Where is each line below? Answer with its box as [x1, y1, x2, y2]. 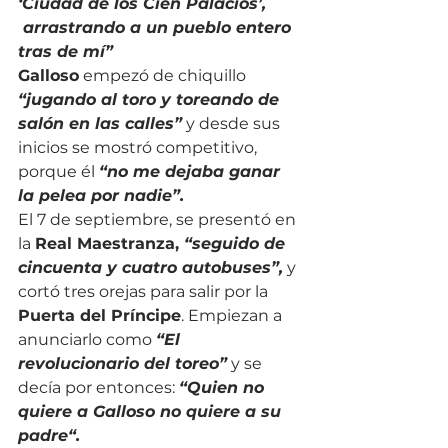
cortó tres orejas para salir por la [18, 281, 272, 301]
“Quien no [179, 377, 269, 397]
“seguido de [184, 233, 290, 253]
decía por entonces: [18, 377, 179, 397]
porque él [18, 161, 99, 181]
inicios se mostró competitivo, [18, 137, 261, 157]
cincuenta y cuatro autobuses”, [18, 257, 283, 277]
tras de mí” [18, 41, 113, 61]
